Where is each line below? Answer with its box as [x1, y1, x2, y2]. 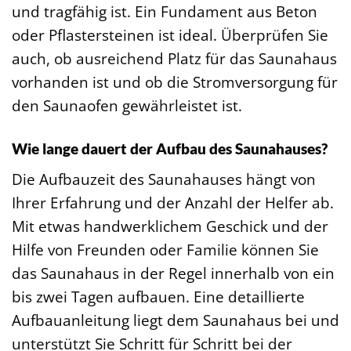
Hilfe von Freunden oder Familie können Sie [12, 239, 319, 261]
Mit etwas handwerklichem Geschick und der [12, 215, 328, 237]
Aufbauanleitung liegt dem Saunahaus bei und [12, 309, 339, 331]
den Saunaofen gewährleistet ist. [12, 94, 242, 116]
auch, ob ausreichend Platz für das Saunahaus [12, 47, 337, 69]
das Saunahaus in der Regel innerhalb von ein [12, 262, 335, 284]
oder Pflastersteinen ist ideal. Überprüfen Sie [12, 24, 328, 45]
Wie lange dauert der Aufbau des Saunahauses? [12, 139, 327, 157]
